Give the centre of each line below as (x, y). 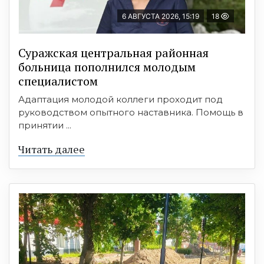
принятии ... (45, 126)
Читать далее (52, 149)
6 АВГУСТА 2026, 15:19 (161, 16)
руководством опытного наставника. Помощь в (131, 113)
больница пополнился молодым (107, 67)
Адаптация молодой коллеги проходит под (121, 100)
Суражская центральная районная (113, 53)
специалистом (58, 81)
